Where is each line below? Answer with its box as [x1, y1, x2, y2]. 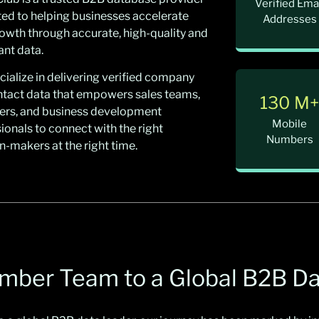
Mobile [272, 117, 308, 131]
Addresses [262, 13, 317, 26]
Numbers [266, 133, 313, 147]
